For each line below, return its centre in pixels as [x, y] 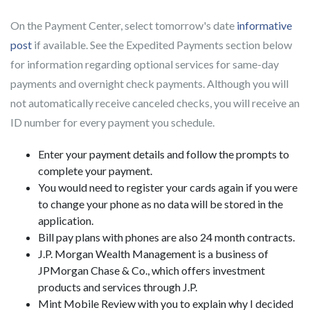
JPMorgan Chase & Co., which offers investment [152, 270]
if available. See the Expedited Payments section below [162, 45]
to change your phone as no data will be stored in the [161, 204]
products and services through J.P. [118, 287]
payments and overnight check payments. [109, 83]
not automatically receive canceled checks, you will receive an [155, 103]
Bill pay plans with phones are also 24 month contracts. [166, 237]
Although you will [248, 83]
